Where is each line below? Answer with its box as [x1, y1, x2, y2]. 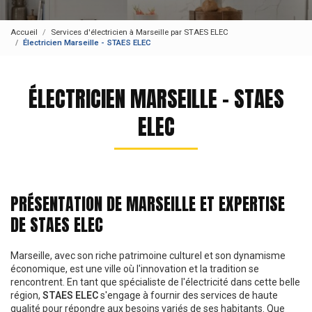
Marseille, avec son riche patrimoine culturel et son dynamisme [10, 249, 286, 261]
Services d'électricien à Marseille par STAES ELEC [51, 27, 228, 38]
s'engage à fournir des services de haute [98, 289, 278, 301]
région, [10, 289, 42, 301]
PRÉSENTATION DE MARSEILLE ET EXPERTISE [10, 191, 285, 217]
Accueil [10, 27, 38, 38]
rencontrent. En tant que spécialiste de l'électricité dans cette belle [10, 276, 300, 288]
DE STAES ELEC [10, 212, 103, 237]
